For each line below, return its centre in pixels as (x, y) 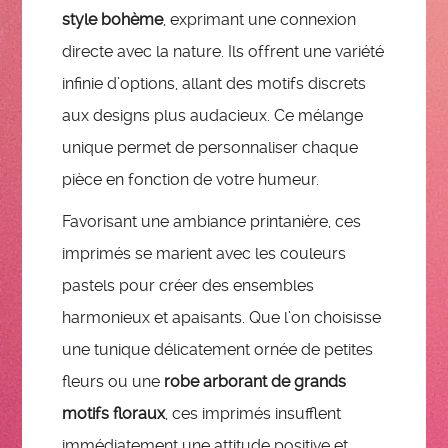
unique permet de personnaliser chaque (210, 147)
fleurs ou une (113, 381)
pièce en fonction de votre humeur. (191, 179)
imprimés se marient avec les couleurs (204, 253)
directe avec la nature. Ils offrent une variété (223, 51)
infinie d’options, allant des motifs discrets (214, 83)
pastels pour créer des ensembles (188, 285)
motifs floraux (114, 413)
